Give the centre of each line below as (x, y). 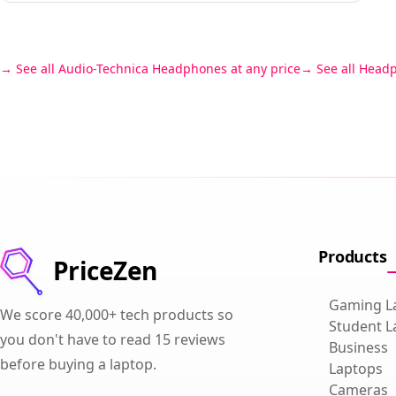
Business (359, 347)
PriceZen (105, 271)
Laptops (356, 368)
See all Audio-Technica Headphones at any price (158, 68)
